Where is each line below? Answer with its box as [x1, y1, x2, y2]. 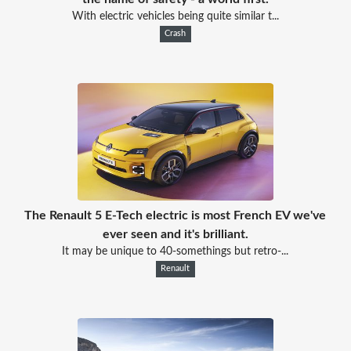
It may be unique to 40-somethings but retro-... [62, 245, 289, 257]
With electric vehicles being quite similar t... [71, 10, 279, 22]
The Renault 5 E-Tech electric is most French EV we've [24, 208, 327, 222]
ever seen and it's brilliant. [102, 227, 248, 241]
